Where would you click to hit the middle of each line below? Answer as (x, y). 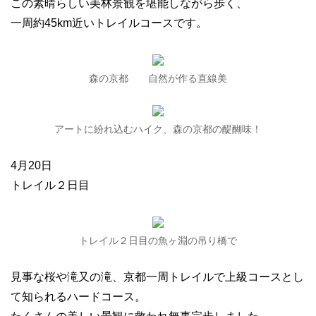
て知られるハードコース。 (78, 297)
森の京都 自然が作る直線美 (158, 78)
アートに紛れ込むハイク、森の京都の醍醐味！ (158, 129)
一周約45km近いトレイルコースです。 (109, 23)
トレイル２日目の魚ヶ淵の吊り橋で (158, 241)
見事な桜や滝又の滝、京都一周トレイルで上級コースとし (157, 277)
